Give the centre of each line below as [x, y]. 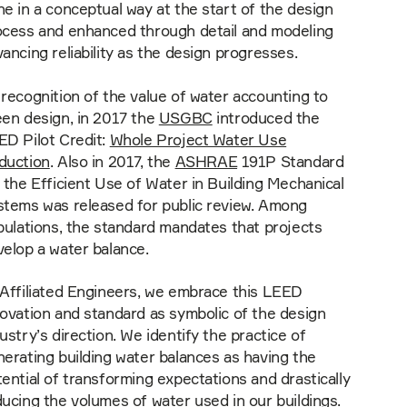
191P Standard [291, 161]
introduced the [266, 118]
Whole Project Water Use [198, 139]
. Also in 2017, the [112, 161]
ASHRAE [206, 161]
